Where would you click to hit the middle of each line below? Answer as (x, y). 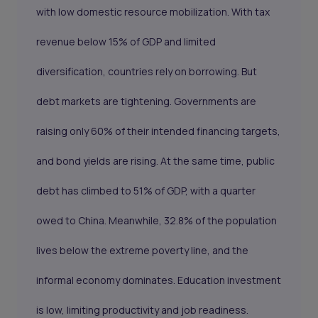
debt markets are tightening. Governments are (147, 102)
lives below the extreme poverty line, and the (143, 251)
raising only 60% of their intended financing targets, (159, 131)
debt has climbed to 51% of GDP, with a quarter (146, 191)
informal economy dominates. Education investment (159, 280)
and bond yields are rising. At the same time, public (156, 161)
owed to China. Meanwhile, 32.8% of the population (157, 221)
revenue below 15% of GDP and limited (126, 42)
